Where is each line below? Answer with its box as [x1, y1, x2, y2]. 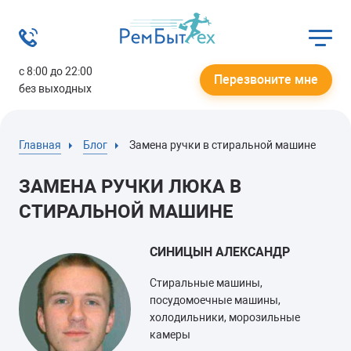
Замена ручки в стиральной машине [129, 139, 316, 151]
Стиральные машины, [150, 277, 262, 289]
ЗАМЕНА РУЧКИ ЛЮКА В [19, 175, 241, 197]
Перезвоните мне [214, 72, 318, 87]
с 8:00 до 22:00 [19, 65, 92, 78]
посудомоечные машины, [150, 294, 280, 306]
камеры [150, 328, 190, 341]
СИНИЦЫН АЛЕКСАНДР [150, 244, 290, 259]
